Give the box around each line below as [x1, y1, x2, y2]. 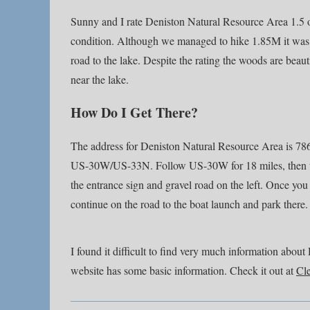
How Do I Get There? [71, 102, 198, 122]
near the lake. [71, 72, 129, 86]
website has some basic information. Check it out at [71, 263, 296, 277]
